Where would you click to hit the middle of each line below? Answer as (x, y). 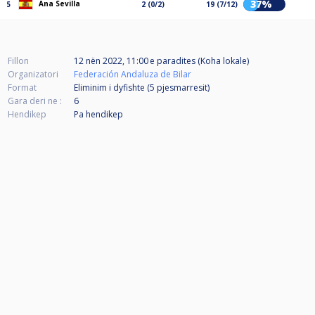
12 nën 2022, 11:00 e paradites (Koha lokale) (161, 61)
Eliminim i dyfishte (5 (115, 88)
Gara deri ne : (35, 101)
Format (22, 88)
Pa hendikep (98, 115)
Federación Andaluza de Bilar (133, 75)
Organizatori (33, 75)
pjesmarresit (182, 88)
